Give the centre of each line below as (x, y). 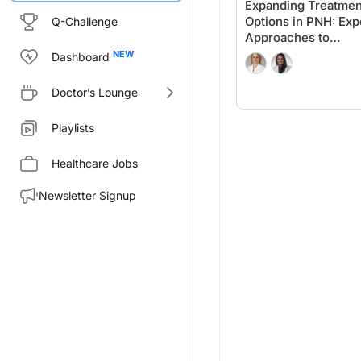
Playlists (73, 128)
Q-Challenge (85, 21)
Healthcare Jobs (95, 163)
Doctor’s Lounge (95, 92)
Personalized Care (298, 54)
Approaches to (287, 37)
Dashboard (81, 57)
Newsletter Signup (87, 195)
